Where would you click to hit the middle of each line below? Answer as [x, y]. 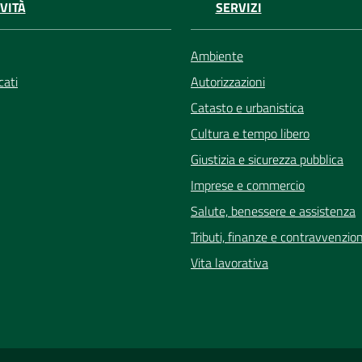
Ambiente [217, 56]
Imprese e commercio [248, 185]
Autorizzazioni [228, 82]
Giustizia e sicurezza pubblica [267, 160]
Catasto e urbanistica [247, 108]
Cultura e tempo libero [250, 134]
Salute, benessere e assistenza [273, 211]
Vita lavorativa [229, 263]
